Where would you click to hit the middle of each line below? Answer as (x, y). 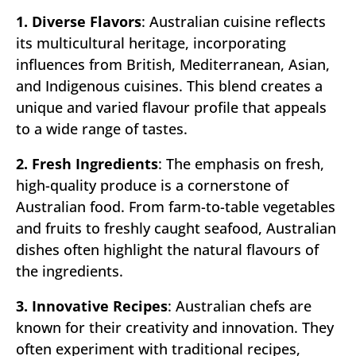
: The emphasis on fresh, (241, 163)
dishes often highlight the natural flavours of (167, 249)
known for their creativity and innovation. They (175, 327)
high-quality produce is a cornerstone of (152, 185)
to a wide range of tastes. (102, 128)
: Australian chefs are (240, 306)
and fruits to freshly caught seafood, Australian (176, 228)
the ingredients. (70, 271)
